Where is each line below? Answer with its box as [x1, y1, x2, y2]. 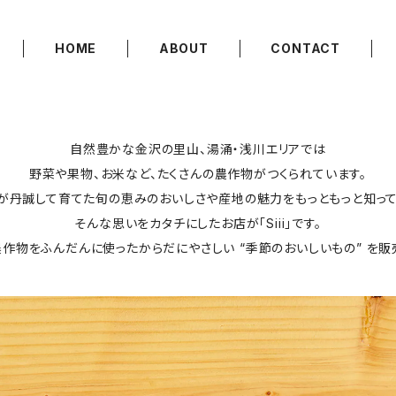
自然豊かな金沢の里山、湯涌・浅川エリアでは [70, 141, 326, 157]
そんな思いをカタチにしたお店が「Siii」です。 [74, 216, 322, 232]
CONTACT [257, 41, 354, 57]
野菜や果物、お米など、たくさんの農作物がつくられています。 [28, 166, 368, 182]
